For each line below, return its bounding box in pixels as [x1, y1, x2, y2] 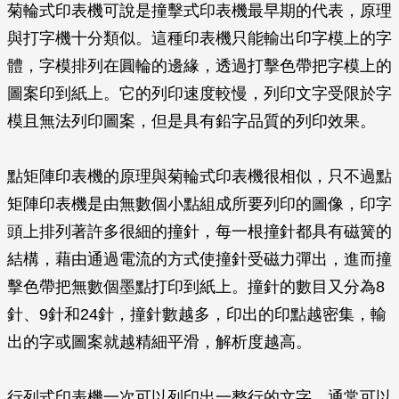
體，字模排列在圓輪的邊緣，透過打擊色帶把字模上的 [7, 57, 392, 75]
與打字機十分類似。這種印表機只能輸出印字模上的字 [7, 29, 392, 47]
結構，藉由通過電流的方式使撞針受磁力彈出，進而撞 [7, 250, 392, 268]
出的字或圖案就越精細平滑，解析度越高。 [7, 333, 312, 351]
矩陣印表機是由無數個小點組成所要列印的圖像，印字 [7, 195, 392, 213]
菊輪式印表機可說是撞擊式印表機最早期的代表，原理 [7, 2, 392, 20]
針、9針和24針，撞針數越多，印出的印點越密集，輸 [7, 305, 387, 323]
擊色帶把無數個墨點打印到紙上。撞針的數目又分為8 [7, 278, 385, 296]
